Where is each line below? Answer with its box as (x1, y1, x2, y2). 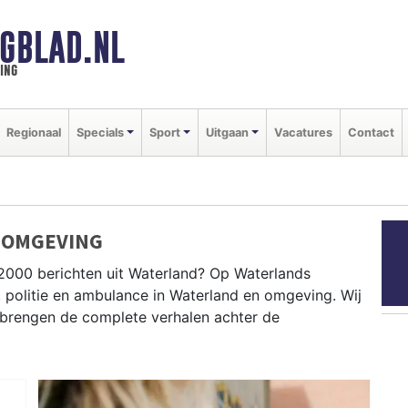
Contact (347, 125, 394, 139)
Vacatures (273, 125, 332, 139)
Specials (76, 125, 124, 139)
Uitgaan (205, 125, 249, 139)
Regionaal (6, 125, 61, 139)
